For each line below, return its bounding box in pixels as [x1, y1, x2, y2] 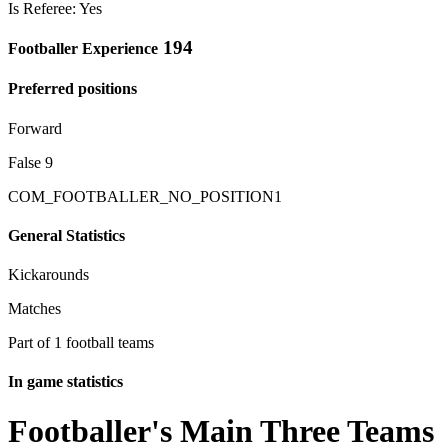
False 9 [8, 153, 53, 171]
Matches [8, 300, 61, 318]
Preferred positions [8, 80, 137, 98]
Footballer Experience [8, 39, 158, 57]
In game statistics [8, 373, 123, 391]
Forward [8, 119, 62, 137]
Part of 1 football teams [8, 334, 154, 352]
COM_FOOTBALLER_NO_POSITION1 [8, 187, 282, 205]
